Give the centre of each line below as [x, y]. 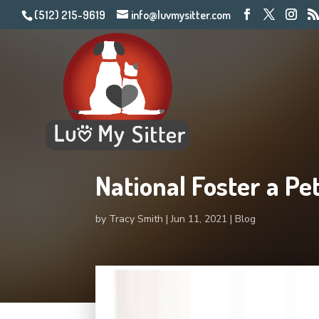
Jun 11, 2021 [199, 219]
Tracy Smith [136, 219]
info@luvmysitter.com [181, 15]
